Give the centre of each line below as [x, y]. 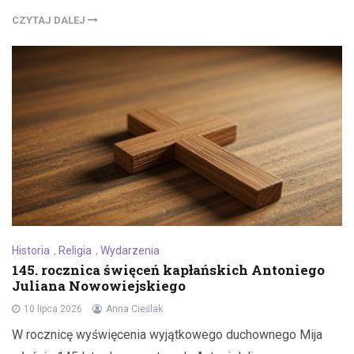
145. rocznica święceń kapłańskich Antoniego [168, 270]
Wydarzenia [130, 251]
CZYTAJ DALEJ [50, 21]
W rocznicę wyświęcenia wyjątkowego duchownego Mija [167, 335]
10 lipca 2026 [53, 309]
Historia [31, 251]
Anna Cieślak [134, 309]
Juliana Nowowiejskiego [99, 286]
